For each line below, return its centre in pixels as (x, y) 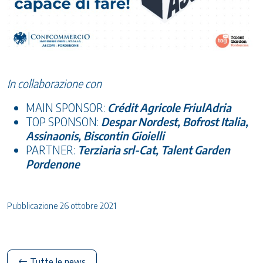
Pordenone (53, 163)
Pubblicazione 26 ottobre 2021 (62, 205)
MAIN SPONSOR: (67, 107)
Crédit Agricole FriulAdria (169, 107)
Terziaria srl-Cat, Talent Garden (154, 149)
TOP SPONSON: (63, 121)
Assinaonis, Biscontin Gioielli (95, 135)
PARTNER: (52, 149)
